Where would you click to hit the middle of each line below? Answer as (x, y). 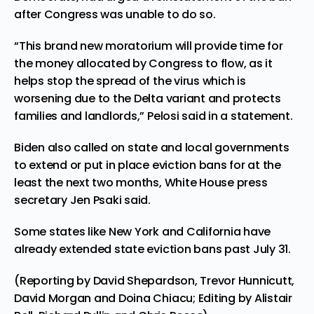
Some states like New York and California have (143, 231)
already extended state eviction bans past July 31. (153, 249)
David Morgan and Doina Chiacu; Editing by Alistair (153, 298)
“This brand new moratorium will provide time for (149, 46)
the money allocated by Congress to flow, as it (143, 63)
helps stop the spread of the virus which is (130, 81)
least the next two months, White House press (141, 182)
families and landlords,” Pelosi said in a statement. (153, 116)
